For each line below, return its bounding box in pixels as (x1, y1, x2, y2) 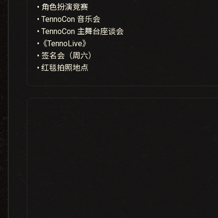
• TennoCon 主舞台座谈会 (37, 26, 124, 36)
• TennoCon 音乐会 (37, 14, 101, 24)
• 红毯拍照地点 (37, 63, 89, 73)
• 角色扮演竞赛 (37, 2, 89, 12)
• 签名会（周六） (37, 51, 96, 60)
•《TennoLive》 (37, 38, 91, 48)
